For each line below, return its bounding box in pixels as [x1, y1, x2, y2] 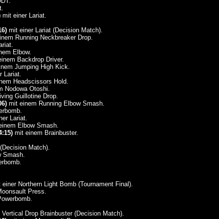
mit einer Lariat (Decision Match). [6, 26, 103, 34]
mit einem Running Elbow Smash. [6, 100, 105, 107]
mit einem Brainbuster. [12, 129, 78, 136]
